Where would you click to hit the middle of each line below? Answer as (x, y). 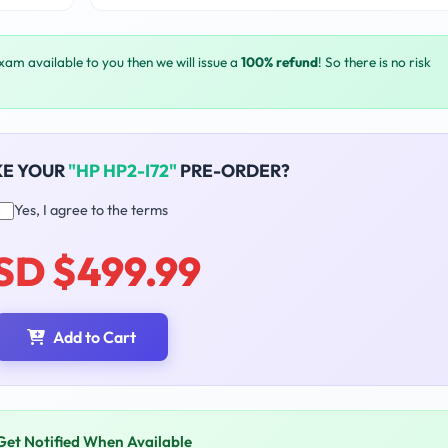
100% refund (279, 62)
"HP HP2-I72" (122, 171)
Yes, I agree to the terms (90, 210)
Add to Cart (94, 337)
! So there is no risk (374, 62)
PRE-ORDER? (233, 171)
